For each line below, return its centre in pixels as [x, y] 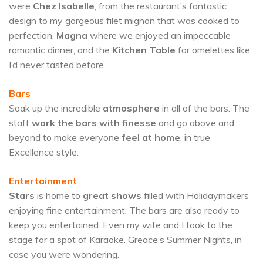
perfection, [33, 36]
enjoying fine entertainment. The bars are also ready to [124, 210]
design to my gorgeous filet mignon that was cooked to [124, 21]
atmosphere [131, 108]
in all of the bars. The [205, 108]
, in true [195, 138]
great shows [112, 196]
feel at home [151, 138]
